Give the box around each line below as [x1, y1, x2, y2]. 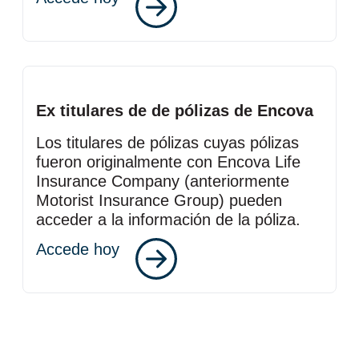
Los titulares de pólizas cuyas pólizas [36, 134, 299, 151]
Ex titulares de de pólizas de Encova [36, 102, 313, 119]
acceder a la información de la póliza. [36, 211, 301, 228]
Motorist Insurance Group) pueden [36, 192, 282, 209]
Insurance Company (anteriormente [36, 172, 289, 190]
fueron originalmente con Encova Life [36, 153, 301, 171]
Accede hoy [36, 240, 119, 258]
